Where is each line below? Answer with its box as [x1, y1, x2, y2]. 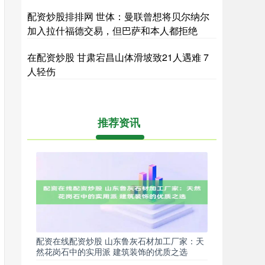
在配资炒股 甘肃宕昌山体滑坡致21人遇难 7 [27, 50, 209, 64]
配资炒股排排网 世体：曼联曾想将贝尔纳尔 [27, 9, 209, 23]
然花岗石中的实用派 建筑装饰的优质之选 [36, 245, 188, 257]
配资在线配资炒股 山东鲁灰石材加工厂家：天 [36, 235, 204, 247]
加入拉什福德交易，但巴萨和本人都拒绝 [27, 24, 198, 37]
